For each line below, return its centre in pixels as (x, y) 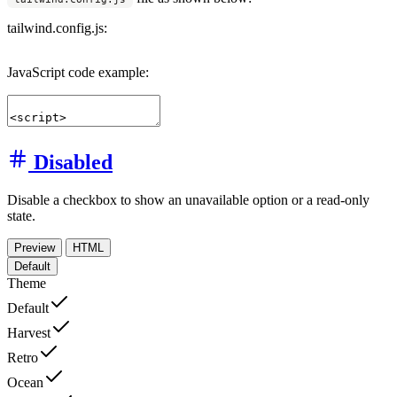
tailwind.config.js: (57, 28)
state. (21, 216)
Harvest (29, 333)
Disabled (73, 163)
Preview (35, 248)
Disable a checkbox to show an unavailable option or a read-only (188, 200)
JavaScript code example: (78, 73)
